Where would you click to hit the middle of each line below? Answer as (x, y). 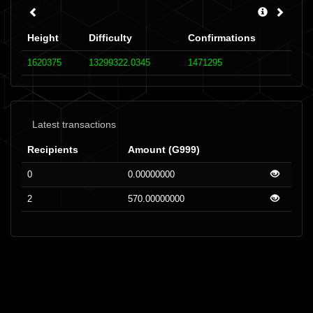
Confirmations (222, 38)
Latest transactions (74, 124)
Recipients (53, 150)
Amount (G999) (164, 150)
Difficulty (110, 38)
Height (43, 38)
